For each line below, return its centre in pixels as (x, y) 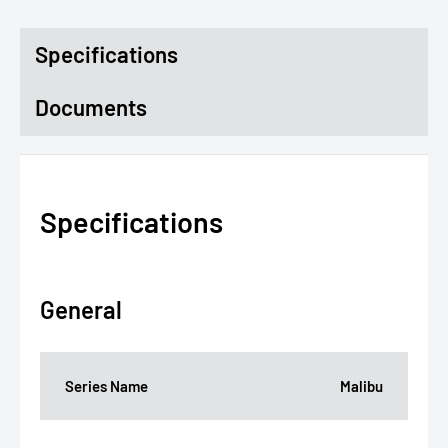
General (81, 310)
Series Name (106, 386)
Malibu (361, 386)
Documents (91, 107)
